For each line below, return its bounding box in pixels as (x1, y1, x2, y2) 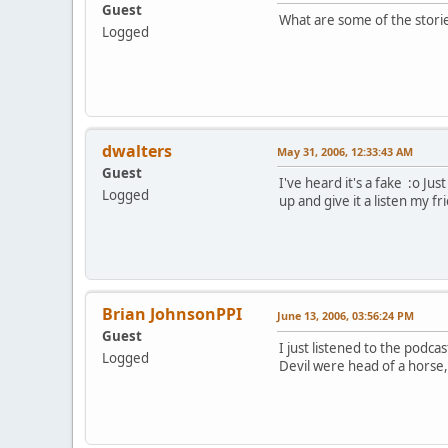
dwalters (102, 139, 172, 162)
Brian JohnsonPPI (102, 302, 242, 325)
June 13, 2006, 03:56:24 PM (277, 307, 414, 323)
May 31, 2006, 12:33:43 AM (277, 143, 413, 159)
